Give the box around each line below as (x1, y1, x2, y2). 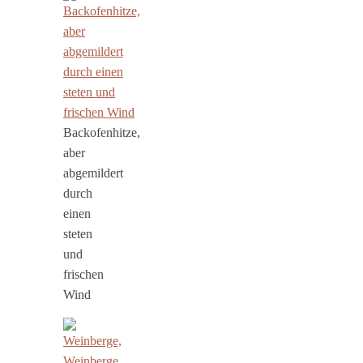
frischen (63, 267, 104, 281)
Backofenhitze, (63, 125, 140, 139)
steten (63, 226, 92, 241)
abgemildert (63, 165, 123, 180)
